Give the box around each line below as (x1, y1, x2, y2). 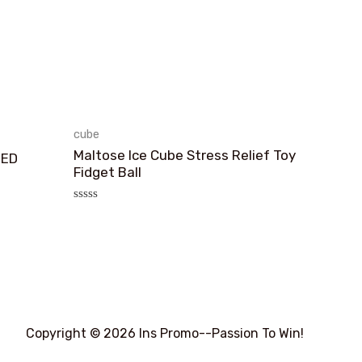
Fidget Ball (74, 163, 141, 180)
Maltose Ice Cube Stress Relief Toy (74, 146, 296, 163)
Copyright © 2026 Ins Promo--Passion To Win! (26, 326, 304, 341)
